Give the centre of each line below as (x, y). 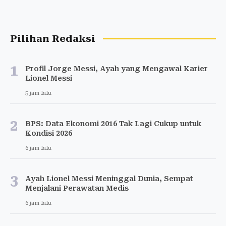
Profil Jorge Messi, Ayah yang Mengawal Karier (117, 68)
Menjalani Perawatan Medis (77, 188)
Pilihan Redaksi (53, 39)
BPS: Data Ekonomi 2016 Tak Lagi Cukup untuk (113, 123)
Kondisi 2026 (49, 133)
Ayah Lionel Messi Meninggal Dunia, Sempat (109, 178)
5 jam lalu (38, 93)
